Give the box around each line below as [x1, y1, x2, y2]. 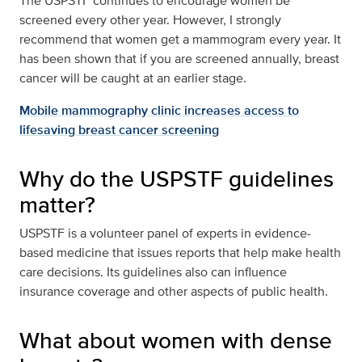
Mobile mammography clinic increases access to [19, 101, 299, 120]
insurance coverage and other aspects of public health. [19, 282, 328, 301]
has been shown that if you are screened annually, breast [19, 49, 339, 69]
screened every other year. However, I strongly [19, 11, 281, 30]
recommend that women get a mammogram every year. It [19, 30, 341, 49]
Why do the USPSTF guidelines [19, 162, 334, 196]
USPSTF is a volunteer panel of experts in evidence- [19, 224, 311, 243]
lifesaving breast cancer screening [19, 120, 219, 140]
